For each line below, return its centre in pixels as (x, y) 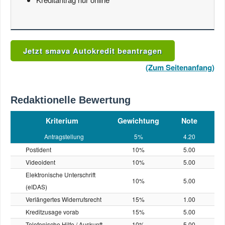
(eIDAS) (36, 187)
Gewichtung (138, 121)
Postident (38, 149)
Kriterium (62, 121)
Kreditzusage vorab (52, 212)
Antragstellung (64, 136)
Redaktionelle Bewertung (71, 100)
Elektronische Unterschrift (61, 175)
